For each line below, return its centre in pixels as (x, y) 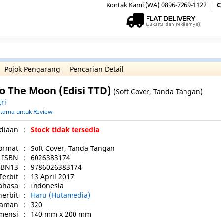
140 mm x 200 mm (61, 214)
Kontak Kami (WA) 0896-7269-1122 (156, 5)
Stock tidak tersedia (65, 129)
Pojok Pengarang (32, 69)
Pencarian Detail (97, 69)
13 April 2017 (52, 176)
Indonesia (47, 186)
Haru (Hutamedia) (60, 195)
